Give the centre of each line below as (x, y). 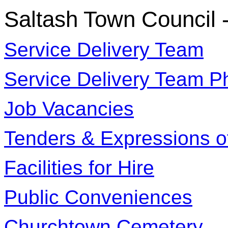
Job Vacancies (69, 108)
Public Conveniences (98, 197)
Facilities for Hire (79, 167)
